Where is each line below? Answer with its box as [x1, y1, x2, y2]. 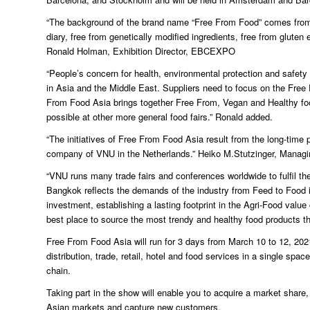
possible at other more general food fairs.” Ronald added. [46, 109, 273, 123]
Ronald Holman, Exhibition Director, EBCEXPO [46, 44, 235, 57]
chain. [46, 263, 71, 277]
